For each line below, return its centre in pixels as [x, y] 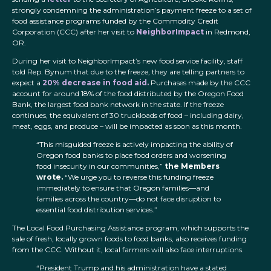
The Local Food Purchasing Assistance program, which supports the [130, 228]
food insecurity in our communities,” [100, 166]
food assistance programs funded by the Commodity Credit [115, 21]
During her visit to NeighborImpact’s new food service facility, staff [127, 61]
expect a [27, 83]
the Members [192, 166]
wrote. [50, 177]
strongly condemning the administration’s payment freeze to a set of [132, 10]
